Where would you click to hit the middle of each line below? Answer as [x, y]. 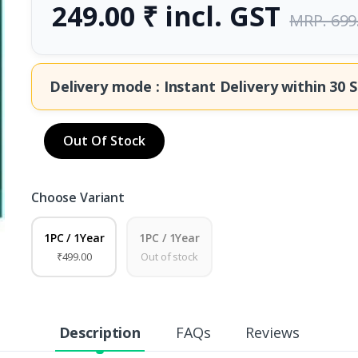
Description [99, 333]
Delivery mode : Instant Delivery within [189, 86]
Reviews [272, 333]
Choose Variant [78, 198]
